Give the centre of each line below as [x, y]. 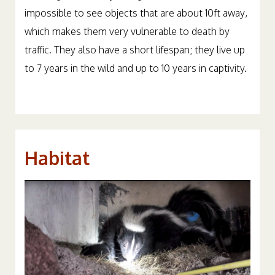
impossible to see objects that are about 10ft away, [136, 13]
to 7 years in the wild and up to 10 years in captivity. [136, 68]
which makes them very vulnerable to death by [127, 32]
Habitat [57, 158]
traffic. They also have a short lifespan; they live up [135, 50]
